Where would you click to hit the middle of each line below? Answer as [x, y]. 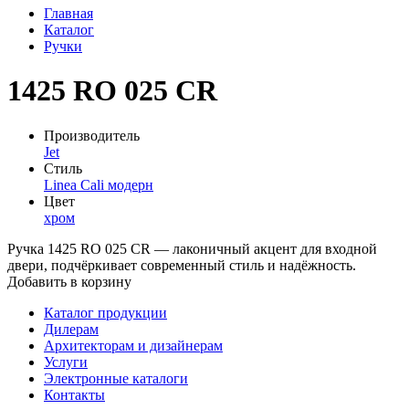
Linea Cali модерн [99, 184]
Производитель [92, 135]
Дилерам [71, 329]
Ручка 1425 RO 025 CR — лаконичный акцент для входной [192, 248]
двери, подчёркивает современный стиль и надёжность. [182, 265]
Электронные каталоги [116, 378]
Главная [68, 13]
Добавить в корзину [69, 281]
